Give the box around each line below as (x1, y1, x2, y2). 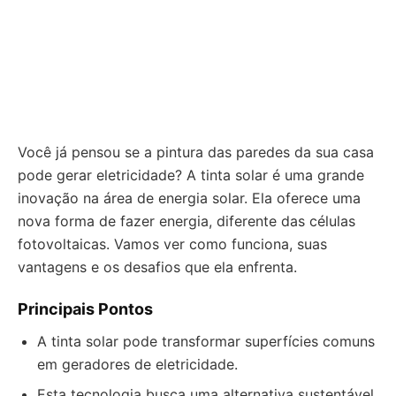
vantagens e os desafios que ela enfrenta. (18, 258, 297, 276)
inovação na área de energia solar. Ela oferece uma (18, 189, 361, 207)
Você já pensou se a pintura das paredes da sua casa (18, 143, 374, 161)
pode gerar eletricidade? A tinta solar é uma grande (18, 166, 364, 184)
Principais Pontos (18, 300, 153, 318)
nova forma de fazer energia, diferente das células (18, 212, 355, 230)
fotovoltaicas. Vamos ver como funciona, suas (18, 235, 327, 253)
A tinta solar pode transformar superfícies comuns (37, 332, 375, 350)
